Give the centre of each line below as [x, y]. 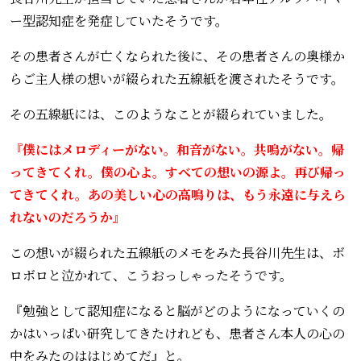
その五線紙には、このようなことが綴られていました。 [171, 114]
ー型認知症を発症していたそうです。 [119, 20]
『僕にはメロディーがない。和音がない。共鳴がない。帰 [177, 149]
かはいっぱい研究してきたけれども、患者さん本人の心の [177, 333]
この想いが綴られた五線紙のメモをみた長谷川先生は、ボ [177, 252]
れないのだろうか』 [68, 217]
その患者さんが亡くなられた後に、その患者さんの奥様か [177, 56]
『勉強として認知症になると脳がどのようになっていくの [177, 310]
